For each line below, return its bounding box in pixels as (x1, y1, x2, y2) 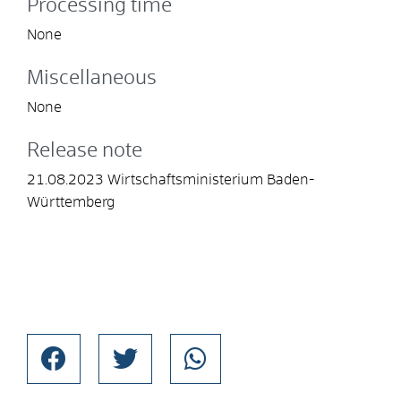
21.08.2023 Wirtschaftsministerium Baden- (27, 172, 314, 187)
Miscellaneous (27, 68, 157, 89)
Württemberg (27, 194, 115, 209)
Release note (27, 141, 142, 161)
